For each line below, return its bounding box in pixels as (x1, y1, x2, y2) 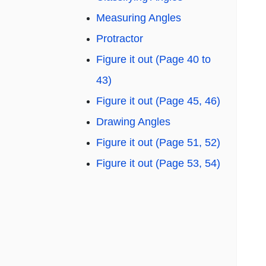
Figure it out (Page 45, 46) (96, 95, 220, 107)
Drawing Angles (96, 116, 170, 128)
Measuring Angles (96, 12, 181, 24)
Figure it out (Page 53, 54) (96, 157, 220, 170)
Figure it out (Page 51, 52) (96, 137, 220, 149)
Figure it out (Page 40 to (96, 53, 211, 66)
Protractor (96, 33, 143, 45)
